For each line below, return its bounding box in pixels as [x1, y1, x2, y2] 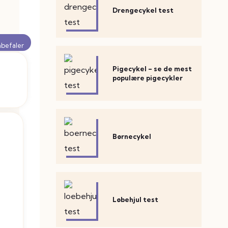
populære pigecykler [112, 74, 183, 82]
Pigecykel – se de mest [112, 65, 192, 73]
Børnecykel [112, 132, 152, 140]
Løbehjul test [112, 195, 159, 204]
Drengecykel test [112, 6, 174, 14]
